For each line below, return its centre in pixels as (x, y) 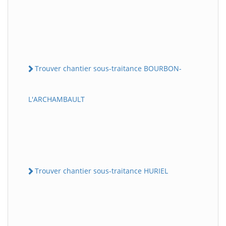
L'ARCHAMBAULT (56, 99)
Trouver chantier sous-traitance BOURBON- (108, 68)
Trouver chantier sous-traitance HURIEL (101, 171)
